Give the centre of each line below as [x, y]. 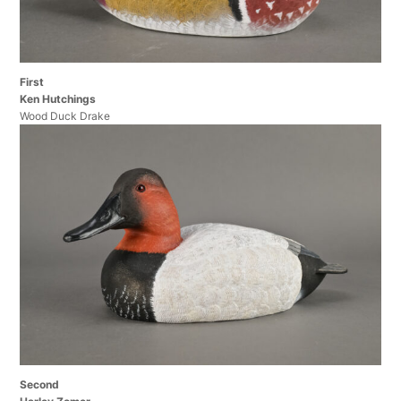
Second [40, 384]
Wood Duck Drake [65, 115]
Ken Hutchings [58, 98]
